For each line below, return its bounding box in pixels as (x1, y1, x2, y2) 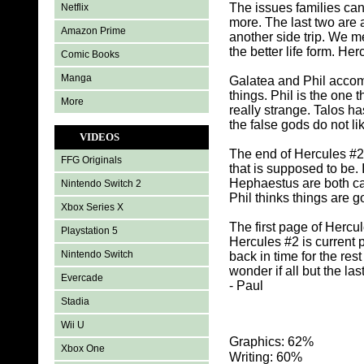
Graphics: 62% (229, 335, 314, 349)
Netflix (61, 2, 89, 13)
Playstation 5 (61, 225, 119, 236)
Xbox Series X (61, 201, 124, 213)
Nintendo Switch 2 (61, 178, 142, 189)
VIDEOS (80, 131, 120, 143)
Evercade (61, 272, 104, 284)
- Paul (229, 279, 264, 293)
